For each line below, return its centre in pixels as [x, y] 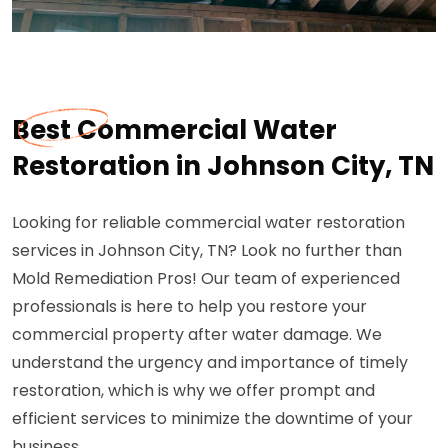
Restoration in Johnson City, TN [223, 165]
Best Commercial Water [174, 129]
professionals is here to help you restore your [189, 306]
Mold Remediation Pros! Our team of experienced [206, 278]
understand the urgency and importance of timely [210, 362]
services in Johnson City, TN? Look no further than [207, 250]
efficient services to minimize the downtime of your [212, 418]
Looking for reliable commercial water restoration [208, 222]
